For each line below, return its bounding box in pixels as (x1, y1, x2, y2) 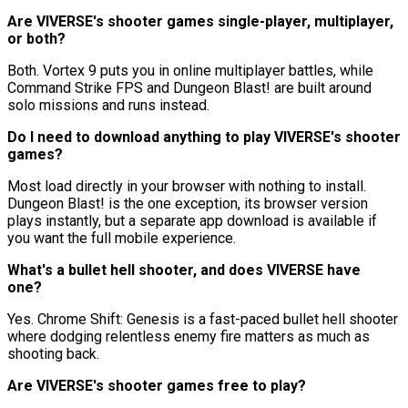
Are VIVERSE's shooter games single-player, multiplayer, (7, 12, 393, 30)
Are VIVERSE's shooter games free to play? (7, 376, 306, 394)
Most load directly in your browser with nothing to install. (7, 177, 366, 195)
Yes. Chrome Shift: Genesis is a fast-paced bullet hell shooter (7, 310, 398, 328)
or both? (7, 29, 66, 47)
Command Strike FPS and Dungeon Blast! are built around (7, 78, 372, 97)
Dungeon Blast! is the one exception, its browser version (7, 194, 368, 212)
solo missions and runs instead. (7, 96, 209, 114)
